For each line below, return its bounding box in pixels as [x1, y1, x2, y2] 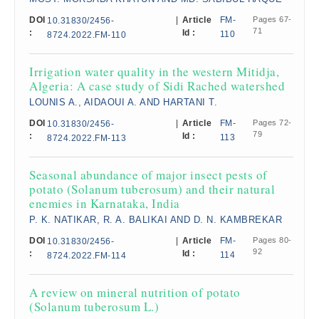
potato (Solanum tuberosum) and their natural [29, 181, 275, 197]
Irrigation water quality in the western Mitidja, [29, 63, 279, 80]
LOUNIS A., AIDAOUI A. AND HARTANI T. [29, 97, 217, 108]
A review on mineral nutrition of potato [29, 284, 241, 300]
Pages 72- [253, 118, 292, 127]
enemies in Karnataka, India [29, 195, 180, 211]
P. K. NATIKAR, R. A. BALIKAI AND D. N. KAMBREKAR [29, 214, 282, 225]
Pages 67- [253, 15, 292, 23]
